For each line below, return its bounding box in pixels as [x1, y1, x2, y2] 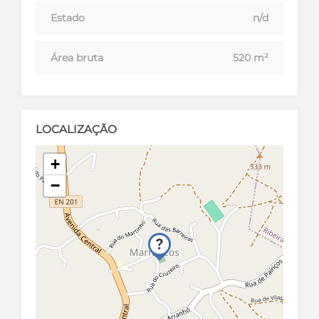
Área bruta [51, 51, 103, 64]
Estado [51, 11, 85, 24]
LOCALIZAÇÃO [36, 122, 117, 136]
